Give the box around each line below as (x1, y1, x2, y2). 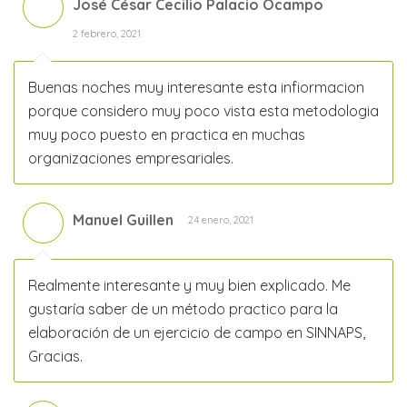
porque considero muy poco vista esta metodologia (28, 102, 379, 121)
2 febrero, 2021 (73, 27, 141, 41)
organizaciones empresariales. (28, 149, 233, 168)
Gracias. (28, 347, 83, 366)
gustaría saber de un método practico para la (28, 300, 338, 319)
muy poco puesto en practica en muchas (28, 125, 305, 144)
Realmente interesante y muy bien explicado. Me (28, 276, 351, 295)
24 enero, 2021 (188, 213, 253, 227)
